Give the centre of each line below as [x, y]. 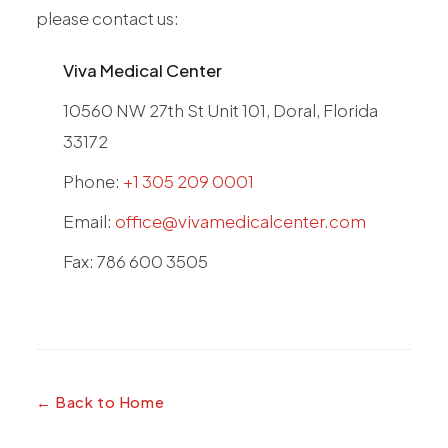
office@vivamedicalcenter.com [240, 221]
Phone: [93, 181]
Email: [89, 221]
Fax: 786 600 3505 [135, 261]
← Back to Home [100, 402]
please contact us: [107, 17]
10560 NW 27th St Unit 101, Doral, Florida [220, 110]
